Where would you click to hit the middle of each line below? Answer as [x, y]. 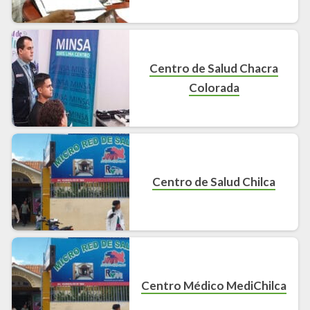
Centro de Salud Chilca [214, 182]
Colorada [214, 88]
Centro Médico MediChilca [214, 285]
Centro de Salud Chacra [214, 68]
